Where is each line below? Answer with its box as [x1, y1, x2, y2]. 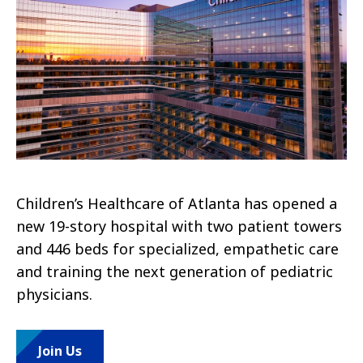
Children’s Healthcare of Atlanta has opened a [16, 194, 337, 214]
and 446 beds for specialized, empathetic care [16, 239, 339, 259]
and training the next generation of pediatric [16, 262, 333, 282]
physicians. [16, 284, 92, 305]
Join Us [38, 342, 82, 361]
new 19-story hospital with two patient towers [16, 216, 342, 237]
